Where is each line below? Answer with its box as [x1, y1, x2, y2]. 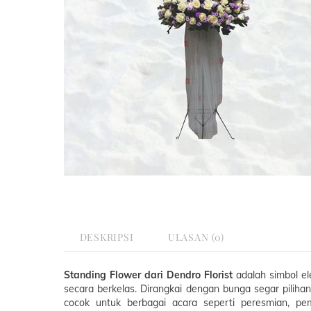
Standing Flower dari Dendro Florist [64, 268, 233, 281]
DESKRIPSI [79, 230, 134, 244]
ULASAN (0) [167, 230, 224, 244]
